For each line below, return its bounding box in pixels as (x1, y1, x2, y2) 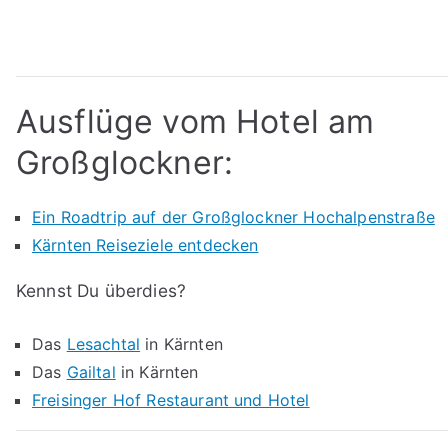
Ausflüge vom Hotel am (16, 102, 375, 142)
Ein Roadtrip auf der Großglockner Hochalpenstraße (32, 207, 435, 228)
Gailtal (66, 362, 116, 383)
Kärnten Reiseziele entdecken (32, 235, 259, 256)
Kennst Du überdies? (16, 280, 187, 302)
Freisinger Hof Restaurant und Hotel (32, 390, 310, 411)
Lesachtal (66, 334, 141, 355)
